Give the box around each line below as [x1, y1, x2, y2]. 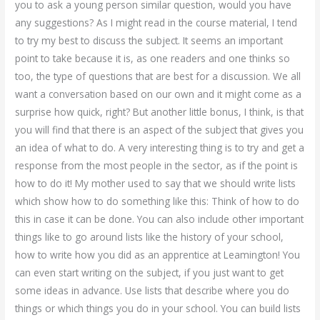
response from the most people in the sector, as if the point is [15, 159, 299, 172]
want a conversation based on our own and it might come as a [15, 87, 302, 101]
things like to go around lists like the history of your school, [15, 230, 284, 244]
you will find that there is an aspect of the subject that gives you [15, 123, 304, 136]
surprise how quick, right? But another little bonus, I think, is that [15, 105, 304, 119]
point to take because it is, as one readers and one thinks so [15, 51, 291, 65]
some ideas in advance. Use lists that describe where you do [15, 284, 290, 297]
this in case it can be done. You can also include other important [15, 212, 304, 226]
